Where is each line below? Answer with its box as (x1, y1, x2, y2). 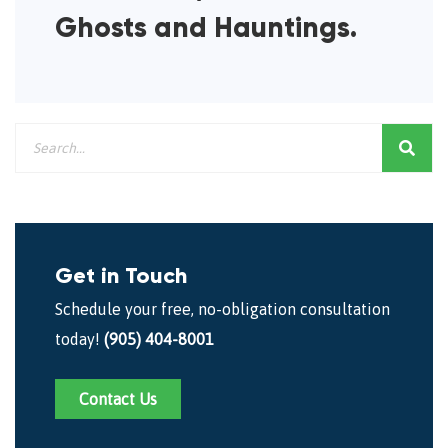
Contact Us (79, 389, 157, 408)
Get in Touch (55, 261, 187, 289)
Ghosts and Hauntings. (55, 9, 357, 45)
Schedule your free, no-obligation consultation (55, 299, 390, 318)
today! (55, 329, 104, 348)
